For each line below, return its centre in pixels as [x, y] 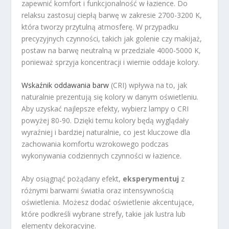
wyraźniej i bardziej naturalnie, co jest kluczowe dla [106, 132]
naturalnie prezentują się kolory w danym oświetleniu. [110, 97]
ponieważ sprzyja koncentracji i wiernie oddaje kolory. [111, 62]
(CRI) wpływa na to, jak [148, 85]
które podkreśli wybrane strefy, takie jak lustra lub [104, 214]
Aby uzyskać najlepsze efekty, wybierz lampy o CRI [105, 108]
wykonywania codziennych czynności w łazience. [102, 155]
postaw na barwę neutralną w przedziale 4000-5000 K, [111, 50]
